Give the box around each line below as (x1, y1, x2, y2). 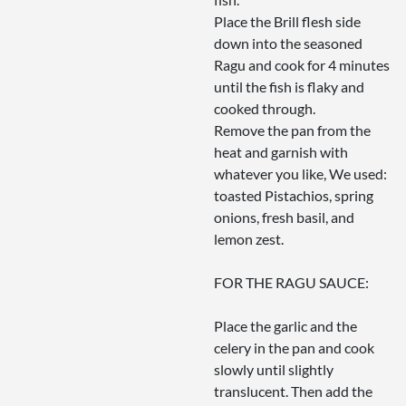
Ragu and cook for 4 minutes (214, 56, 390, 74)
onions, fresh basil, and (214, 208, 354, 227)
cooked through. (214, 100, 315, 118)
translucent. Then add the (214, 382, 372, 401)
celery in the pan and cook (214, 339, 374, 357)
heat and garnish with (214, 143, 348, 161)
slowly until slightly (214, 361, 333, 379)
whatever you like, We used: (214, 165, 387, 183)
